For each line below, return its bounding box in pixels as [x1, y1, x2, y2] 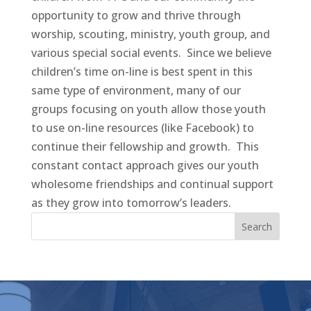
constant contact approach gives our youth [31, 158, 259, 173]
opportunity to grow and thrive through [31, 8, 241, 23]
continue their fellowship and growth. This [31, 139, 259, 154]
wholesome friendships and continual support [31, 176, 274, 192]
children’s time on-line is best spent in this [31, 64, 253, 79]
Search [242, 219, 273, 233]
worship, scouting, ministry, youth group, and [31, 26, 270, 42]
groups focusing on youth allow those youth [31, 101, 266, 117]
